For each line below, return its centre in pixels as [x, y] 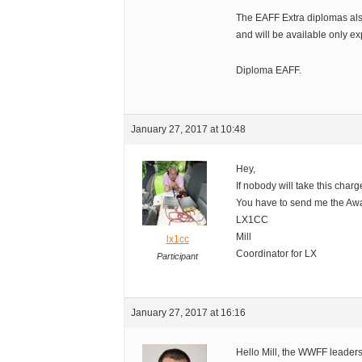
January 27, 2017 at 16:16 [189, 313]
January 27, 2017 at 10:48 [189, 130]
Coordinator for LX [277, 254]
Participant [178, 257]
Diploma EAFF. [269, 71]
